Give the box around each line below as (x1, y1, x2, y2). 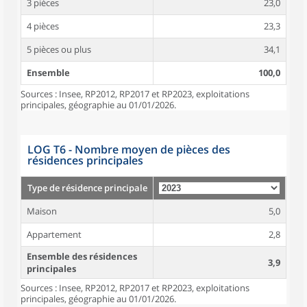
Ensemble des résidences (27, 250, 137, 262)
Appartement (27, 228, 82, 241)
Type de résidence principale (27, 182, 147, 194)
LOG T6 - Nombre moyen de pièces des (27, 142, 230, 157)
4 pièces (27, 20, 59, 32)
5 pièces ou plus (27, 43, 91, 56)
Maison (27, 205, 57, 217)
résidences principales (27, 153, 143, 168)
